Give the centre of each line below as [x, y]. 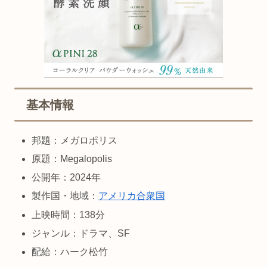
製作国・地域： [65, 196]
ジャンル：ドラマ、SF [81, 233]
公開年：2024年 [66, 178]
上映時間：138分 [69, 215]
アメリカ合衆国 [132, 196]
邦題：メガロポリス [75, 140]
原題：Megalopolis [72, 159]
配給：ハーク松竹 [70, 252]
